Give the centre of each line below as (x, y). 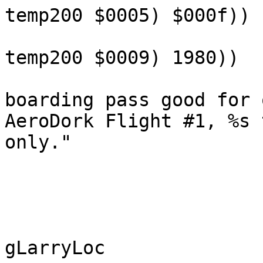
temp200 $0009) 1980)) (122, 58)
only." (38, 142)
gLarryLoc (55, 248)
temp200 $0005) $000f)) (127, 16)
